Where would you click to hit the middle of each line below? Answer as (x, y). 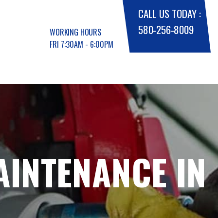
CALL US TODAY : (170, 13)
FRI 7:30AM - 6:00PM (82, 44)
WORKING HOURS (75, 32)
